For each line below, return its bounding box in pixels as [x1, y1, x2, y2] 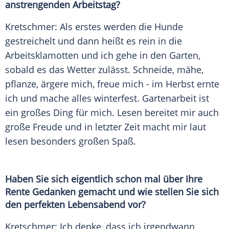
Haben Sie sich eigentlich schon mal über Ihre [5, 173, 202, 186]
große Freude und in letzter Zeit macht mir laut [5, 121, 206, 133]
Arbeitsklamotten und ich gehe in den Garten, [5, 49, 200, 62]
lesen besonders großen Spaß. [5, 135, 136, 148]
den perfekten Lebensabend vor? [5, 198, 146, 211]
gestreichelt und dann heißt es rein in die [5, 35, 182, 48]
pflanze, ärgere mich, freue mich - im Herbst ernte [5, 78, 219, 90]
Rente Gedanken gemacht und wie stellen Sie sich [5, 186, 219, 198]
